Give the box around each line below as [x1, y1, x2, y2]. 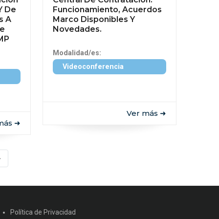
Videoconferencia [62, 63, 124, 71]
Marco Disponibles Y [52, 15, 135, 24]
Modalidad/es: [52, 49, 101, 57]
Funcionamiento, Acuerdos [52, 5, 162, 14]
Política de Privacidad [10, 208, 76, 216]
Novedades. [52, 24, 102, 34]
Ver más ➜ [127, 109, 166, 118]
